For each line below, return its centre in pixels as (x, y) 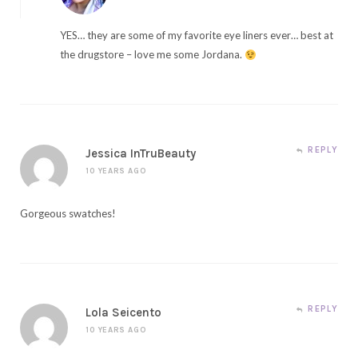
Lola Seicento (123, 313)
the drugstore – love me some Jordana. (152, 55)
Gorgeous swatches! (68, 214)
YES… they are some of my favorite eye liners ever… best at (197, 36)
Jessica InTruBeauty (141, 154)
